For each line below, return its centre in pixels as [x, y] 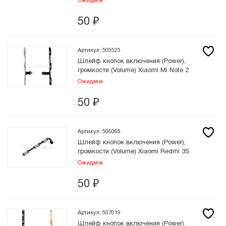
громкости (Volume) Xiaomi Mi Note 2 [133, 71]
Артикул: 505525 [99, 50]
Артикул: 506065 [99, 132]
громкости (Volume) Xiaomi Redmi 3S [133, 152]
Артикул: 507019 [99, 213]
